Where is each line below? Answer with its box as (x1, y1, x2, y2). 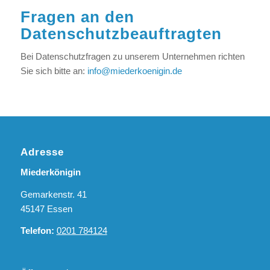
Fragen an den (20, 7, 134, 26)
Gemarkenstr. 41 (20, 189, 87, 199)
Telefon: (20, 225, 54, 236)
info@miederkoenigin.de (87, 66, 182, 77)
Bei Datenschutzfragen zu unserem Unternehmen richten (20, 51, 245, 62)
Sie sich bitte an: (20, 66, 87, 77)
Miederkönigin (20, 166, 81, 177)
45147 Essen (20, 203, 72, 214)
